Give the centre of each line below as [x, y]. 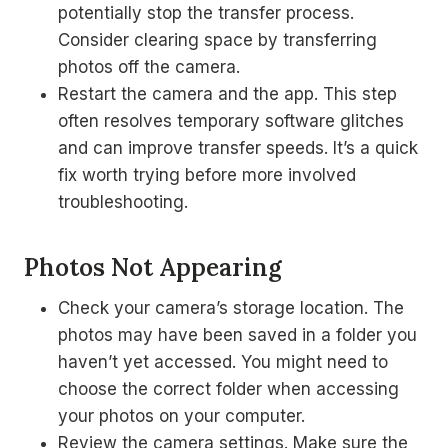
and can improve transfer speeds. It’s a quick [238, 148]
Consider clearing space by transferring [217, 40]
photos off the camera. [149, 67]
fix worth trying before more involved [207, 175]
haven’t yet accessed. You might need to [223, 362]
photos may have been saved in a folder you [237, 335]
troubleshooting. [123, 202]
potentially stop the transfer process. [206, 13]
